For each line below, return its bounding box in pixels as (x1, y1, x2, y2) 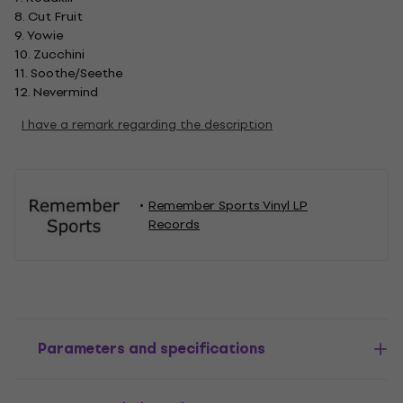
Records (148, 214, 200, 236)
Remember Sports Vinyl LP (148, 195, 308, 217)
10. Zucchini (14, 44, 85, 66)
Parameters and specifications (38, 336, 265, 362)
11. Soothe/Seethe (14, 63, 122, 85)
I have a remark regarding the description (22, 115, 273, 135)
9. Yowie (14, 25, 63, 47)
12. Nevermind (14, 82, 98, 103)
